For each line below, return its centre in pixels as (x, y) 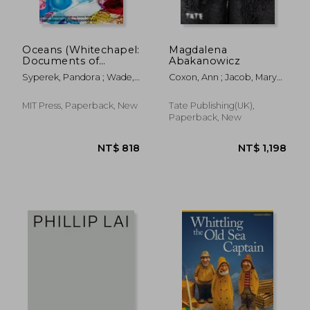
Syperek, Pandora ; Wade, (79, 77)
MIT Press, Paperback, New (80, 105)
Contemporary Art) (73, 72)
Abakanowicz (204, 61)
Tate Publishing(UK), (212, 105)
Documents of (61, 61)
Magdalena (198, 49)
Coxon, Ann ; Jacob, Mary (223, 77)
